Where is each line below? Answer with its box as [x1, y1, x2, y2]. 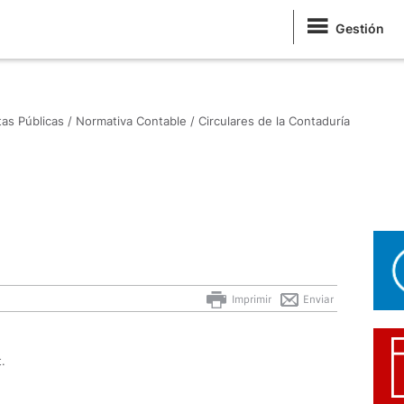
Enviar [300, 292, 334, 306]
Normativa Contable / [76, 114, 195, 128]
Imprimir [229, 292, 271, 306]
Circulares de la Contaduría [198, 114, 350, 128]
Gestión [335, 21, 384, 36]
